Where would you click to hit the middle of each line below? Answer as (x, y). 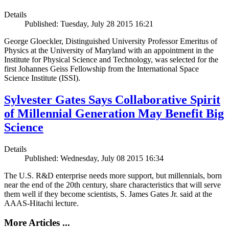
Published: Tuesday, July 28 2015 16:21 (89, 24)
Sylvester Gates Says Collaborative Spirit (112, 99)
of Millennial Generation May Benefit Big (114, 113)
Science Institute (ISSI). (42, 78)
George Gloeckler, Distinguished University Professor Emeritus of (111, 41)
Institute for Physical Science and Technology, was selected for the (111, 59)
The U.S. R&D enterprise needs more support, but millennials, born (113, 175)
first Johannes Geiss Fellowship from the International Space (101, 68)
